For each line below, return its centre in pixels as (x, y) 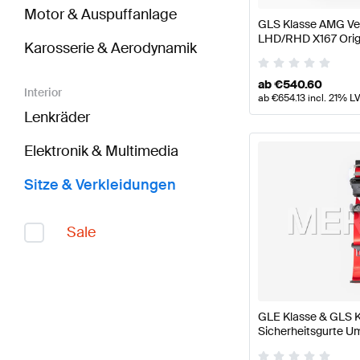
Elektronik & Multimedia (101, 151)
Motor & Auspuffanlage (100, 15)
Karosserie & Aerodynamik (110, 49)
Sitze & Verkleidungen (100, 185)
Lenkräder (57, 118)
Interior (43, 93)
